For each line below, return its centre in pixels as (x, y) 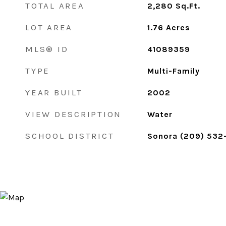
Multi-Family (173, 71)
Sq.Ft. (188, 6)
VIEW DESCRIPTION (73, 114)
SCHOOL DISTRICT (70, 136)
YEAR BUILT (54, 92)
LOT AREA (49, 27)
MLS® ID (47, 49)
